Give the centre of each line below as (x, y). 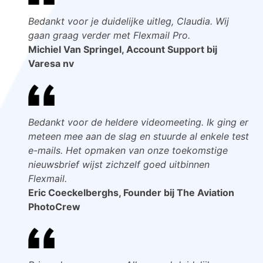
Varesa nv (51, 63)
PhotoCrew (54, 206)
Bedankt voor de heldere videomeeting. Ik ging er (138, 122)
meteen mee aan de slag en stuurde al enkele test (139, 136)
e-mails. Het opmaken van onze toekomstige (128, 150)
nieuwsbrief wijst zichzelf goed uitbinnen (119, 164)
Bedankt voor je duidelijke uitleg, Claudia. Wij (129, 21)
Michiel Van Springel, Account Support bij (123, 49)
